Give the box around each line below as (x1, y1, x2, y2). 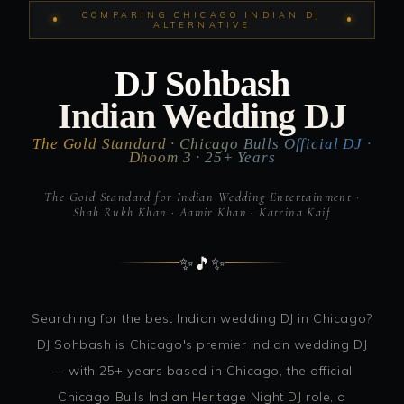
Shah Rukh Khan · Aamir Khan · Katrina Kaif (72, 205, 332, 221)
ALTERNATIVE (152, 19, 252, 30)
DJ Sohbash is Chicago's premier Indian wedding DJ (36, 335, 368, 353)
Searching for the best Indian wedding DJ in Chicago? (32, 309, 372, 326)
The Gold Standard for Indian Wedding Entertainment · (43, 189, 361, 206)
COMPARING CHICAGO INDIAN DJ (82, 9, 322, 20)
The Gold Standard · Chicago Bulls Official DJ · (32, 134, 372, 152)
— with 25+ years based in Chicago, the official (51, 362, 353, 379)
